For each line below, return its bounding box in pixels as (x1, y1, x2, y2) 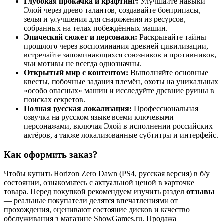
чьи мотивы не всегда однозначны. (24, 59, 142, 68)
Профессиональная (132, 104, 198, 113)
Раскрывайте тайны (137, 33, 206, 42)
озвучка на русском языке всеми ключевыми (24, 113, 174, 122)
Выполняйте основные (128, 68, 208, 77)
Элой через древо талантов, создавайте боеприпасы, (24, 6, 201, 15)
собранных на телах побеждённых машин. (24, 24, 167, 33)
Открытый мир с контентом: (24, 68, 128, 77)
